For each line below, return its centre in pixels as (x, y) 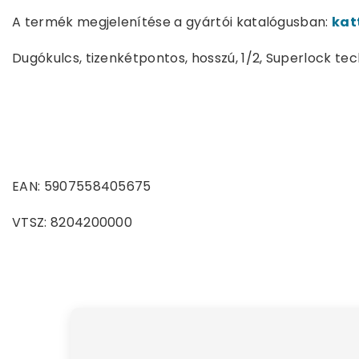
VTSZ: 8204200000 (73, 223)
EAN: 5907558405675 (82, 187)
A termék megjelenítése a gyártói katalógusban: (172, 22)
